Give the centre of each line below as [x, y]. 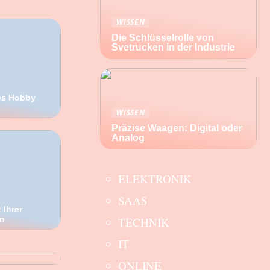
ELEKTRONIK [155, 179]
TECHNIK [144, 222]
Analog [128, 138]
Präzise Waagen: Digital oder [177, 128]
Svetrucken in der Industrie [173, 47]
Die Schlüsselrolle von [163, 38]
